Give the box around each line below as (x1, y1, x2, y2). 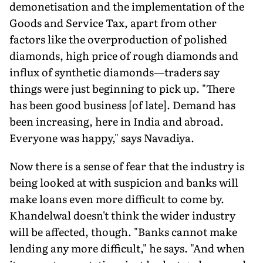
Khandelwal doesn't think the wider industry (9, 207, 235, 223)
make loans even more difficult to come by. (9, 190, 224, 207)
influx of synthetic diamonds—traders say (9, 63, 220, 80)
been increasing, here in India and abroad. (9, 113, 224, 129)
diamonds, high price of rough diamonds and (9, 47, 238, 63)
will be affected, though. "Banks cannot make (9, 223, 237, 240)
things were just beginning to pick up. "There (9, 80, 235, 96)
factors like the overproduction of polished (9, 31, 227, 47)
